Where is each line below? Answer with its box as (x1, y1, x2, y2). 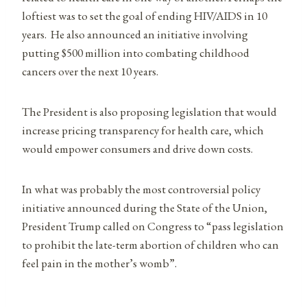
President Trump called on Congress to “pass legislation (22, 218, 284, 234)
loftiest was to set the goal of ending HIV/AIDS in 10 (22, 8, 267, 23)
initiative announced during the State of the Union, (22, 199, 267, 215)
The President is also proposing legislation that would (22, 103, 277, 119)
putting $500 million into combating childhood (22, 45, 249, 60)
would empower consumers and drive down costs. (22, 140, 253, 156)
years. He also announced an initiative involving (22, 26, 248, 42)
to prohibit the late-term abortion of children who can (22, 236, 279, 252)
